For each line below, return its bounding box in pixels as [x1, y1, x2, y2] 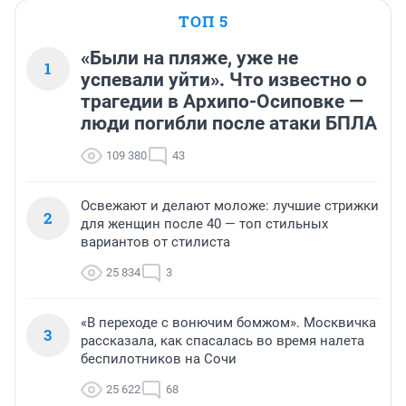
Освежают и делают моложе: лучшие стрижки [81, 198, 379, 215]
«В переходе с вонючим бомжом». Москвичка [81, 314, 376, 332]
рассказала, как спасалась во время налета [81, 333, 364, 350]
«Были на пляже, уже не [81, 47, 298, 70]
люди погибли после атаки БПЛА [81, 112, 377, 135]
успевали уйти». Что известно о [81, 69, 367, 92]
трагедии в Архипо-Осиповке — [81, 91, 363, 113]
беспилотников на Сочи [81, 351, 237, 368]
